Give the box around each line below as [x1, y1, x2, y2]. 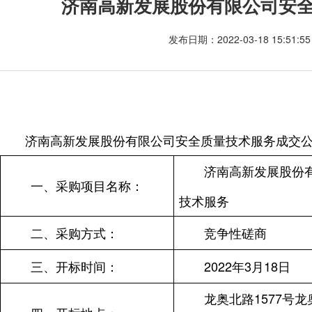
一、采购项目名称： [31, 176, 143, 195]
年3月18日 [232, 257, 290, 276]
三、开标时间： [31, 257, 118, 276]
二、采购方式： [31, 224, 118, 242]
